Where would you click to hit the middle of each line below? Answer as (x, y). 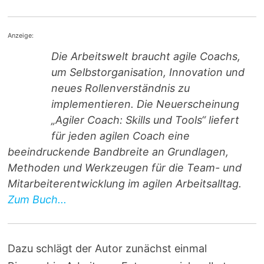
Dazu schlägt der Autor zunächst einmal (108, 249)
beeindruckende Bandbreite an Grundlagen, (118, 152)
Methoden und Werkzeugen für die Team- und (125, 168)
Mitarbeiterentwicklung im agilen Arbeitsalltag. (125, 184)
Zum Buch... (37, 200)
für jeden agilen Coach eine (120, 136)
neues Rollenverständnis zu (120, 88)
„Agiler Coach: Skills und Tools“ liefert (145, 120)
